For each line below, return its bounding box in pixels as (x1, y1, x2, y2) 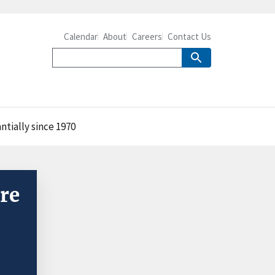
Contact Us (168, 31, 211, 42)
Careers (132, 31, 162, 42)
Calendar (64, 31, 98, 42)
